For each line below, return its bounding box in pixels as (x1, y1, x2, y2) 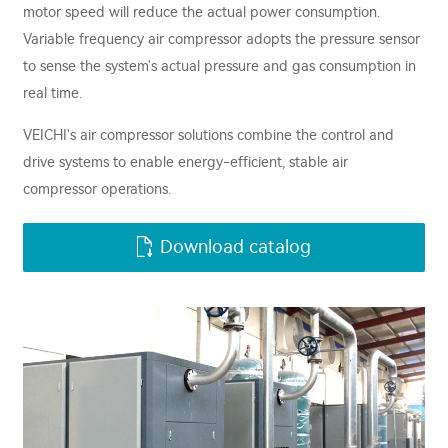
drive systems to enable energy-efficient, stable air (23, 154, 348, 171)
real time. (23, 85, 82, 102)
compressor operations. (23, 181, 171, 198)
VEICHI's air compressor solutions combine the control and (23, 127, 394, 144)
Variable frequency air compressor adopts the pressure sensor (23, 31, 420, 48)
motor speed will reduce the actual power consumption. (23, 4, 380, 21)
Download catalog (160, 236, 311, 258)
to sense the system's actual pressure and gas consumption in (23, 58, 416, 75)
